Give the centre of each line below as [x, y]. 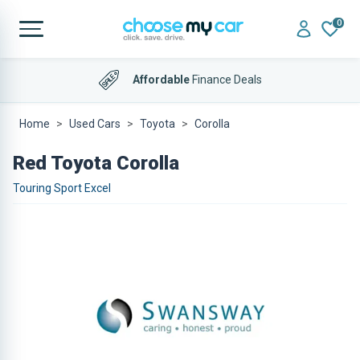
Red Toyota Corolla [96, 163]
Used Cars [95, 124]
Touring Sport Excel [62, 188]
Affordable [161, 79]
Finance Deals [225, 79]
